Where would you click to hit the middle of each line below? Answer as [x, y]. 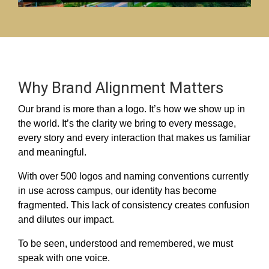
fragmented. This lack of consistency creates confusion [134, 205]
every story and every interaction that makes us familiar [134, 138]
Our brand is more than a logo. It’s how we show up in [131, 109]
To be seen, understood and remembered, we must [125, 244]
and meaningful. [52, 153]
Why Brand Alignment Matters [121, 88]
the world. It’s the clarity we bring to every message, [127, 124]
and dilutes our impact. [67, 220]
